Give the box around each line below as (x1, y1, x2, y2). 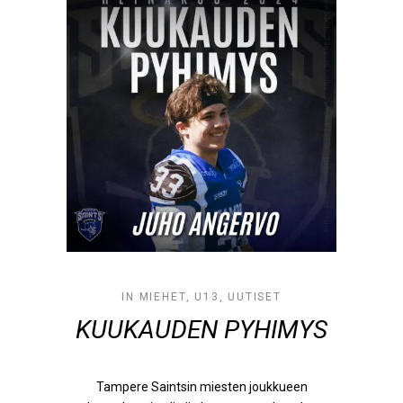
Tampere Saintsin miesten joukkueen (95, 380, 308, 394)
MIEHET (139, 291, 186, 303)
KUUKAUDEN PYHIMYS (76, 315, 327, 345)
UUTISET (228, 291, 282, 303)
